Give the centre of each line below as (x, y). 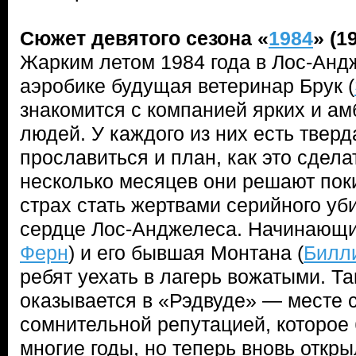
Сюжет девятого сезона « (144, 38)
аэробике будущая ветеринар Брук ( (187, 86)
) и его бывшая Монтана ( (186, 253)
